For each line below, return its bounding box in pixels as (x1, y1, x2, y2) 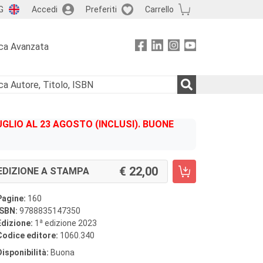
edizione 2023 (43, 218, 97, 228)
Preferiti (85, 4, 117, 14)
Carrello (144, 4, 174, 14)
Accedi (31, 4, 58, 14)
